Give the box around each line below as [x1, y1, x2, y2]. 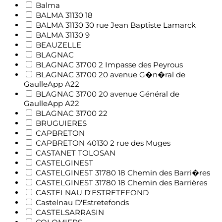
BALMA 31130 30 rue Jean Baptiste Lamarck [36, 20, 196, 30]
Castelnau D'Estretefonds [36, 198, 129, 207]
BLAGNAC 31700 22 [36, 109, 108, 118]
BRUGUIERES [36, 118, 87, 128]
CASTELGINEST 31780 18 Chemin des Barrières [36, 178, 207, 187]
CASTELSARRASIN [36, 208, 104, 217]
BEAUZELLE [36, 40, 81, 50]
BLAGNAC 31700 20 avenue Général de [36, 89, 179, 99]
